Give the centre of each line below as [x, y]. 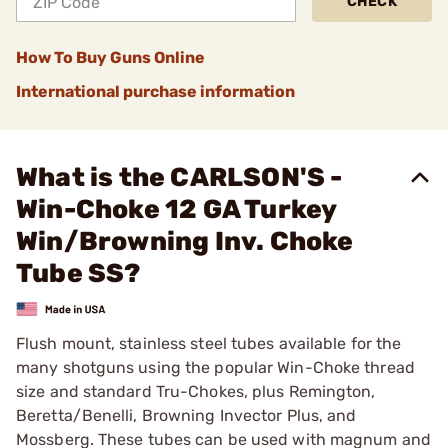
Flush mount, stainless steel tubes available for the [209, 343]
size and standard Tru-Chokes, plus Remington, [196, 391]
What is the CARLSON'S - [179, 177]
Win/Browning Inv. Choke [185, 241]
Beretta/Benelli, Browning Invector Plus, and [186, 415]
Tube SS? [78, 273]
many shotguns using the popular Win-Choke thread [215, 367]
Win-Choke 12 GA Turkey [176, 209]
